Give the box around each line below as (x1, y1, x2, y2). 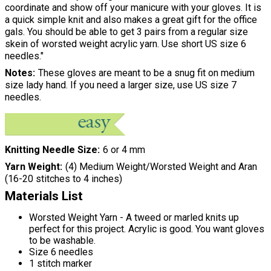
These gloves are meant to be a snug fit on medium (38, 67, 255, 79)
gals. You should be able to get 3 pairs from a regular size (5, 26, 248, 38)
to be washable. (29, 235, 96, 247)
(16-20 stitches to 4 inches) (5, 173, 122, 185)
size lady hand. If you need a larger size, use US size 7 (5, 79, 237, 91)
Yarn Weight (5, 161, 60, 173)
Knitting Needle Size (5, 144, 97, 156)
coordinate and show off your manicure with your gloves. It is (5, 2, 261, 13)
